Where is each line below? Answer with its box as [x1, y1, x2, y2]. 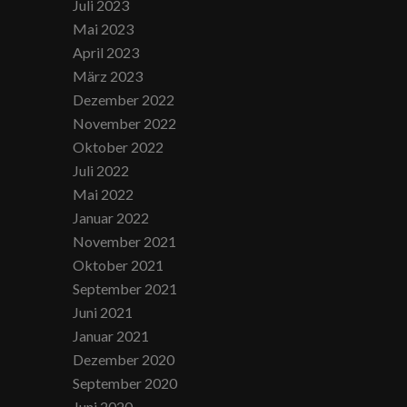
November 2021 [73, 233, 177, 250]
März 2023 [73, 67, 144, 84]
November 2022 [73, 114, 177, 132]
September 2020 [73, 374, 178, 392]
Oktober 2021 [73, 256, 164, 273]
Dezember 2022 [73, 91, 175, 108]
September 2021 [73, 280, 178, 297]
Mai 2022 [73, 185, 134, 203]
